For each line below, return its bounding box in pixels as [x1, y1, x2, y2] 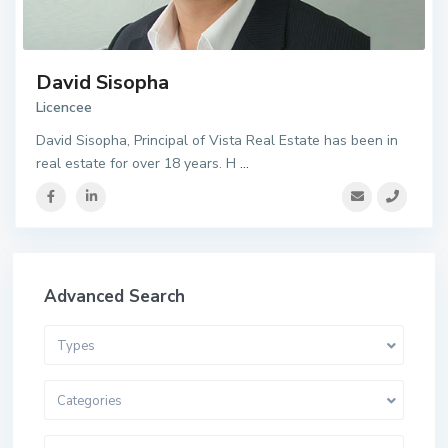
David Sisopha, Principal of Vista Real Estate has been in [36, 130, 398, 150]
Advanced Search [44, 285, 185, 308]
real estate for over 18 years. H [36, 153, 240, 173]
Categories [57, 392, 122, 410]
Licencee [36, 97, 92, 117]
